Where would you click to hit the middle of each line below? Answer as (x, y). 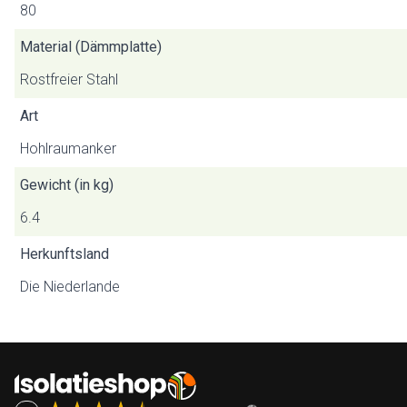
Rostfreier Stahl (69, 79)
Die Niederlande (70, 287)
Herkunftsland (65, 254)
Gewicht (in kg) (67, 185)
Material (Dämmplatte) (91, 47)
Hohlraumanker (68, 149)
